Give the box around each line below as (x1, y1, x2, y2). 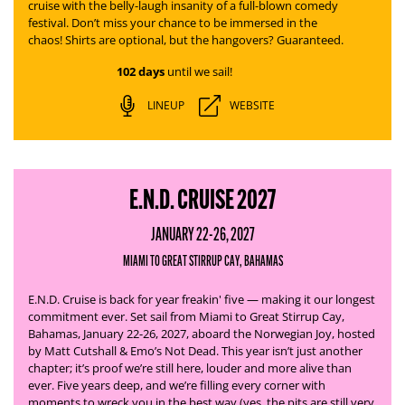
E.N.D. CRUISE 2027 (129, 183, 276, 216)
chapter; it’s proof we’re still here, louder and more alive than (28, 360, 352, 376)
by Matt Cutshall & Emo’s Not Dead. (28, 343, 221, 359)
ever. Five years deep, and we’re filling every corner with (28, 377, 325, 393)
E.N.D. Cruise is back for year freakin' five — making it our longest (28, 291, 375, 307)
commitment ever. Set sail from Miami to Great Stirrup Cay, (28, 308, 344, 325)
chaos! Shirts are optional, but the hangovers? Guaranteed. (28, 32, 346, 48)
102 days (116, 62, 165, 80)
